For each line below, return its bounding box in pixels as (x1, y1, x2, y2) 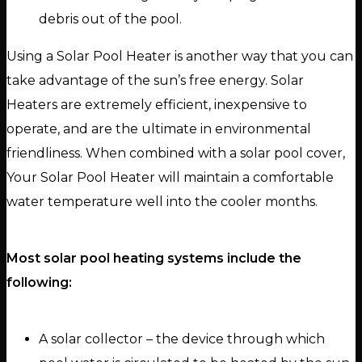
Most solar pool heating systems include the (6, 250, 301, 267)
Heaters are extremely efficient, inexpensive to (6, 97, 307, 113)
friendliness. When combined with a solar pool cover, (6, 145, 345, 162)
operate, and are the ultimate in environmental (6, 121, 311, 137)
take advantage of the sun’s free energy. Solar (6, 73, 304, 89)
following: (6, 275, 72, 291)
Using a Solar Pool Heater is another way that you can (6, 48, 353, 65)
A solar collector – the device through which (39, 331, 325, 347)
